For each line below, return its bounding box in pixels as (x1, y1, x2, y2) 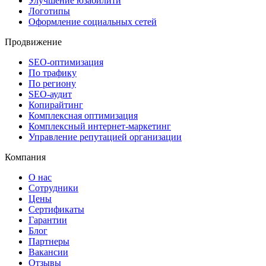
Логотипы (28, 6, 70, 17)
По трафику (28, 68, 77, 78)
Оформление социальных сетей (28, 17, 157, 27)
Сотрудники (28, 183, 78, 194)
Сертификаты (28, 204, 84, 215)
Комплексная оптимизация (28, 110, 138, 121)
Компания (5, 152, 46, 163)
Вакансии (28, 247, 68, 258)
